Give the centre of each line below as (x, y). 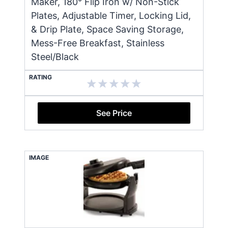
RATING (40, 77)
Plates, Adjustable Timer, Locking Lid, (111, 15)
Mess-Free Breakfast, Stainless (98, 43)
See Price (114, 113)
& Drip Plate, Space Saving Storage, (107, 29)
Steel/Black (55, 56)
